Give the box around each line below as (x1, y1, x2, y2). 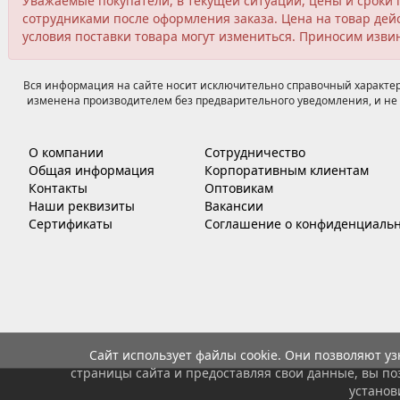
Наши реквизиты (29, 196, 135, 214)
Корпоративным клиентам (204, 161, 369, 179)
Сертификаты (29, 214, 112, 232)
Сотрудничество (204, 143, 305, 161)
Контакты (29, 179, 87, 196)
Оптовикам (204, 179, 273, 196)
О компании (29, 143, 104, 161)
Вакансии (204, 196, 263, 214)
